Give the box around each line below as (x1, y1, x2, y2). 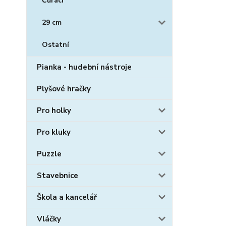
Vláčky (37, 214, 61, 224)
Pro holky (37, 105, 71, 116)
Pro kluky (37, 127, 71, 137)
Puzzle (37, 149, 62, 159)
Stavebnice (37, 171, 78, 181)
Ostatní (42, 40, 69, 49)
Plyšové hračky (37, 84, 91, 94)
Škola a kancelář (37, 192, 97, 202)
